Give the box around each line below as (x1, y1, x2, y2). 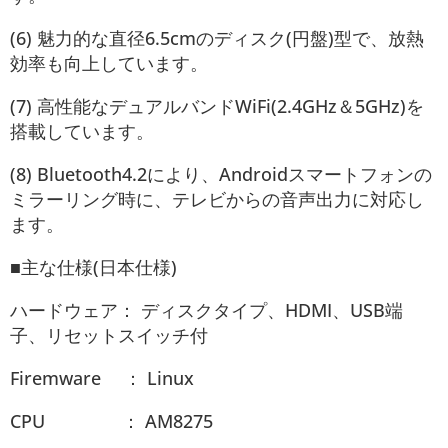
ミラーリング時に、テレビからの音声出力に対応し (10, 186, 424, 211)
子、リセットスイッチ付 (10, 322, 208, 347)
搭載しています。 (10, 118, 154, 143)
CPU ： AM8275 (10, 408, 213, 433)
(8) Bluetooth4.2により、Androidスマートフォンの (10, 161, 432, 186)
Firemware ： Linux (10, 365, 194, 390)
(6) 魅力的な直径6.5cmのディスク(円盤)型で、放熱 (10, 25, 424, 50)
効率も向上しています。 (10, 50, 208, 75)
